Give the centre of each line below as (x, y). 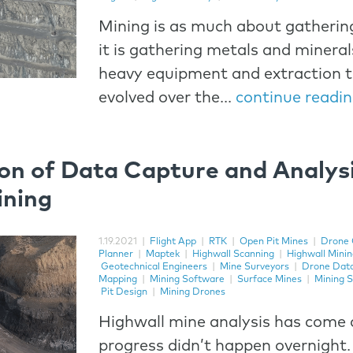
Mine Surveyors (255, 267)
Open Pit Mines (274, 242)
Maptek (163, 255)
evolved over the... (167, 98)
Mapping (118, 280)
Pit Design (124, 292)
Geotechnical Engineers (154, 267)
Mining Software (188, 280)
